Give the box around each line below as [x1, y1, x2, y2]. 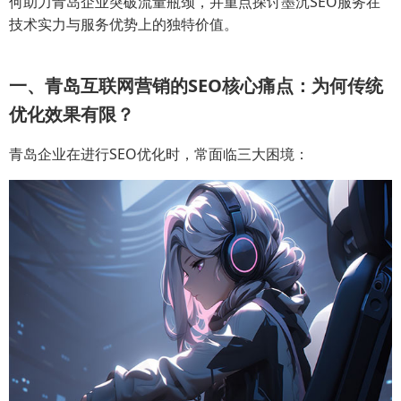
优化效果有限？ [9, 102, 134, 126]
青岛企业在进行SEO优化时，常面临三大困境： [9, 144, 309, 164]
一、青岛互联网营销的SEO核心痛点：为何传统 [9, 73, 383, 98]
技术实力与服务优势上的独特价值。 [9, 14, 238, 34]
